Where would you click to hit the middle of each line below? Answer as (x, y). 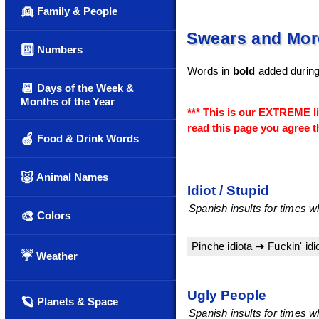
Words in (210, 71)
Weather (56, 256)
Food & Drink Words (87, 138)
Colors (52, 215)
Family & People (76, 11)
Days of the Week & (84, 88)
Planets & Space (76, 302)
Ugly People (227, 295)
